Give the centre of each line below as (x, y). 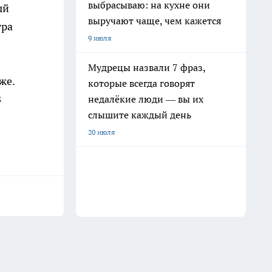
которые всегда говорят (141, 83)
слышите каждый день (140, 115)
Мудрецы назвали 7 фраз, (147, 67)
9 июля (100, 38)
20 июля (101, 132)
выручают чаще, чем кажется (155, 21)
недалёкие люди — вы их (146, 99)
